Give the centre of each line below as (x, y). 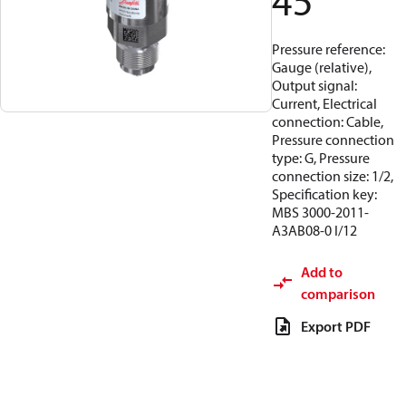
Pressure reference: (329, 49)
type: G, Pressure (321, 158)
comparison (338, 294)
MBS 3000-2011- (320, 212)
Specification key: (324, 194)
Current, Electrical (324, 103)
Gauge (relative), (322, 67)
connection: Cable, (328, 121)
